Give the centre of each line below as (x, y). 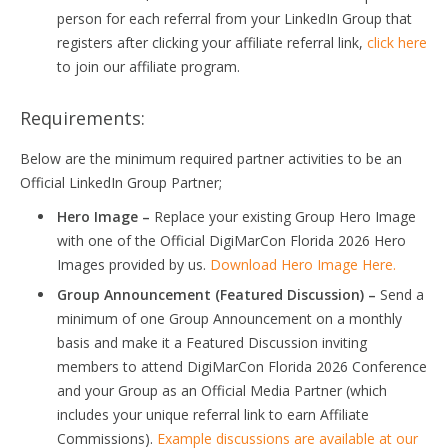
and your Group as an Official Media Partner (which (222, 390)
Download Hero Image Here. (303, 264)
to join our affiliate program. (148, 66)
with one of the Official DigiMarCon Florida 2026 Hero (231, 240)
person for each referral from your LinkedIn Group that (234, 18)
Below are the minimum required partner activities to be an (211, 158)
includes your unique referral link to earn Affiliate (213, 414)
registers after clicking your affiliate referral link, (212, 42)
